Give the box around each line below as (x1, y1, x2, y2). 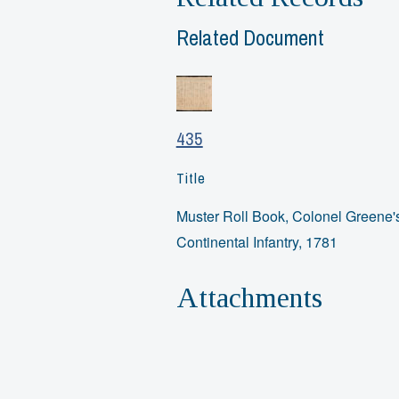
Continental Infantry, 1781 (175, 232, 338, 253)
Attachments (175, 281, 322, 313)
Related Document (175, 22, 324, 52)
